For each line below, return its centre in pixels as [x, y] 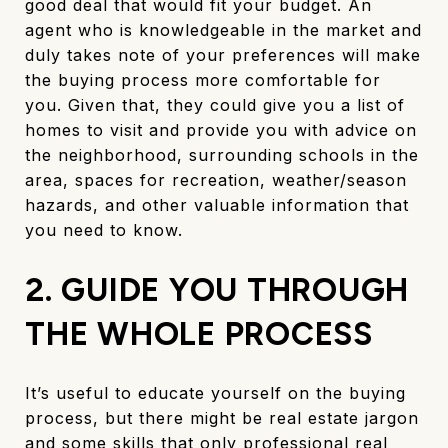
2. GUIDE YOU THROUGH [217, 289]
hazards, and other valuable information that [217, 204]
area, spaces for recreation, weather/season [216, 179]
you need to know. [104, 229]
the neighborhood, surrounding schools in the [222, 154]
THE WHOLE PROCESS [199, 333]
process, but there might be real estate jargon [222, 417]
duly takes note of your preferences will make [223, 54]
